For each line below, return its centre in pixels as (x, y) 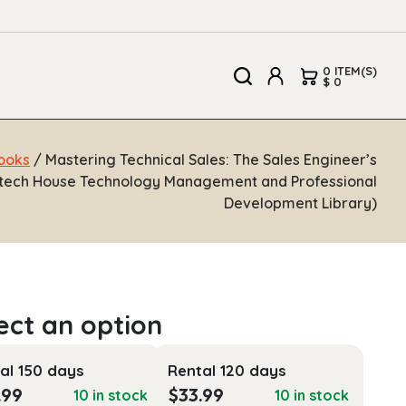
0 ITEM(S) (350, 70)
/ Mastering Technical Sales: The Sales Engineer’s (203, 159)
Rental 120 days (227, 370)
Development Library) (300, 203)
